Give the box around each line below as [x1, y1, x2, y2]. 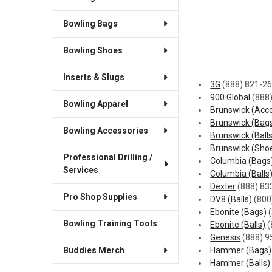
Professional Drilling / [63, 152, 152, 162]
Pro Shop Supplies [63, 191, 137, 202]
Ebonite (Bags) [210, 206, 267, 217]
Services [63, 165, 98, 175]
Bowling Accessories [63, 125, 148, 135]
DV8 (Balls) [210, 194, 253, 204]
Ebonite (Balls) [210, 219, 266, 229]
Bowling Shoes [63, 45, 123, 55]
